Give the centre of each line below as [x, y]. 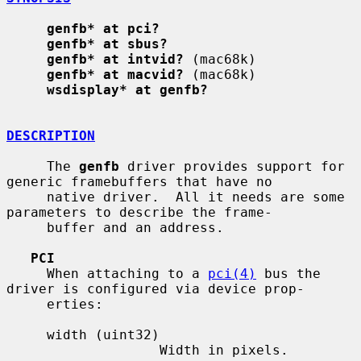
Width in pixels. [83, 350]
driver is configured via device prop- [156, 288]
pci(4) [232, 273]
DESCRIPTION [51, 135]
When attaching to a [127, 273]
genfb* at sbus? [107, 44]
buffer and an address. [27, 227]
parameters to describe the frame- [139, 212]
